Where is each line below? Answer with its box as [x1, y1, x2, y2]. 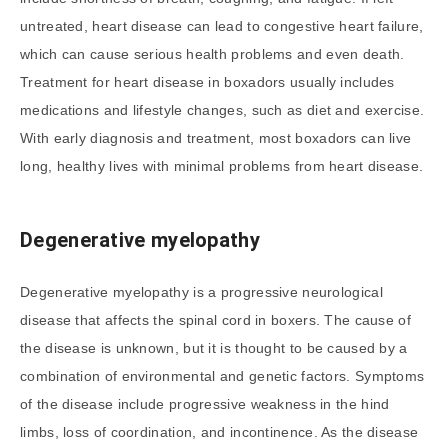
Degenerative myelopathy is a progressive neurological [20, 283, 383, 300]
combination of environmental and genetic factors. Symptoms [20, 367, 425, 384]
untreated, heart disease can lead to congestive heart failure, [20, 18, 424, 35]
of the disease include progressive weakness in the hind [20, 395, 390, 412]
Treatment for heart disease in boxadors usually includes [20, 74, 395, 91]
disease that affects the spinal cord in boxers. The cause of [20, 311, 411, 328]
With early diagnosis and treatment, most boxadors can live [20, 130, 412, 147]
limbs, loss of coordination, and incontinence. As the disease [20, 423, 419, 440]
